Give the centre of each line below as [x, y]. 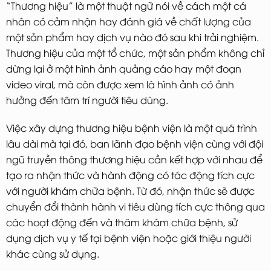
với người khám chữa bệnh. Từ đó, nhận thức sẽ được [130, 190]
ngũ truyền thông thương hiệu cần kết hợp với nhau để [134, 159]
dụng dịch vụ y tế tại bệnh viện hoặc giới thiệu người [129, 237]
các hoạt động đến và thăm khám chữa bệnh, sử [122, 222]
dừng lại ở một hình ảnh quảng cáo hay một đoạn [124, 68]
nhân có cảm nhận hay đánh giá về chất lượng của [129, 21]
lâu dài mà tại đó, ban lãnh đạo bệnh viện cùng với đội [135, 143]
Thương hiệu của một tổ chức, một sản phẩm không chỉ [135, 52]
